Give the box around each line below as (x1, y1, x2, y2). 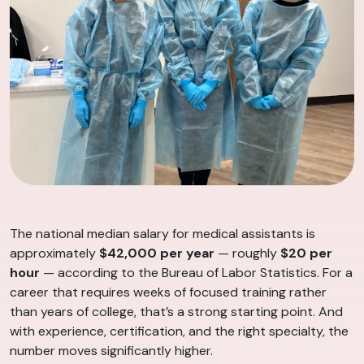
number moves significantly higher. (10, 341, 213, 359)
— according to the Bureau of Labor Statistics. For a (40, 263, 353, 281)
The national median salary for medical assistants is (10, 224, 315, 242)
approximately (10, 244, 99, 262)
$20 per (280, 244, 332, 262)
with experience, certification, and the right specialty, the (10, 322, 349, 340)
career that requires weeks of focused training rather (10, 283, 327, 301)
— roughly (214, 244, 280, 262)
